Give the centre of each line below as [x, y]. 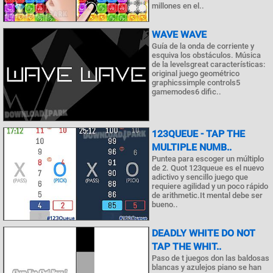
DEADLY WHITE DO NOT [204, 233]
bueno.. [165, 205]
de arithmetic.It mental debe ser [207, 196]
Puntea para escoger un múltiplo [208, 159]
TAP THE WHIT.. [186, 247]
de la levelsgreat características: [208, 64]
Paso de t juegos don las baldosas [211, 258]
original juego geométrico [196, 73]
